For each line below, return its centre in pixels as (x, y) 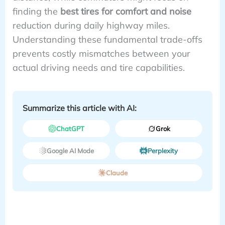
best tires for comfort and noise (126, 11)
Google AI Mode (70, 150)
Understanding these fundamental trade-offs (107, 39)
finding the (36, 11)
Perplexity (163, 150)
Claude (117, 173)
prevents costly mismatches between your (101, 53)
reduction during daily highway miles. (91, 25)
